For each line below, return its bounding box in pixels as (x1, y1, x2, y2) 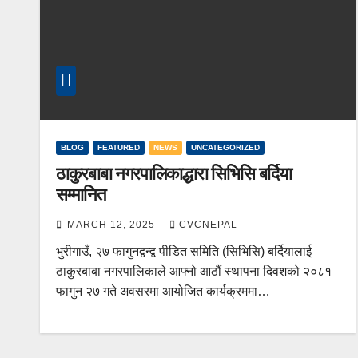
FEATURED (97, 142, 140, 152)
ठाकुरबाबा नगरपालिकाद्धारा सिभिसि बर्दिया (56, 162, 292, 185)
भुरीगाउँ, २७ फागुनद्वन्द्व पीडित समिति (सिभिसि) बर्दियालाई (56, 244, 312, 258)
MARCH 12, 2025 (67, 218, 158, 230)
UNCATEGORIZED (191, 142, 260, 152)
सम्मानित (56, 183, 105, 205)
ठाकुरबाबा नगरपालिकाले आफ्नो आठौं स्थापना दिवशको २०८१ (56, 264, 332, 278)
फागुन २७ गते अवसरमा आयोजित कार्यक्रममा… (56, 284, 270, 298)
